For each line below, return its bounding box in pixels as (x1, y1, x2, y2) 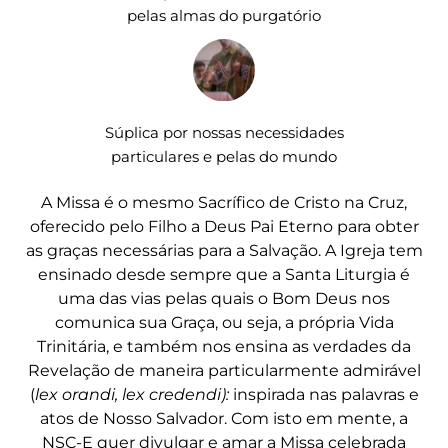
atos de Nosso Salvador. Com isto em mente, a (40, 408, 408, 428)
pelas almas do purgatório (127, 6, 321, 25)
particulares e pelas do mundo (111, 147, 337, 166)
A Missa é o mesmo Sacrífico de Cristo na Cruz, (41, 192, 407, 212)
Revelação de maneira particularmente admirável (27, 360, 421, 380)
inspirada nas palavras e (232, 384, 419, 404)
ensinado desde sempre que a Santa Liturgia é (38, 264, 410, 284)
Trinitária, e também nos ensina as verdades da (37, 336, 411, 356)
